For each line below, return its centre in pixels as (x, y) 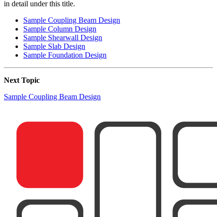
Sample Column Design (60, 29)
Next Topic (22, 80)
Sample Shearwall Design (63, 37)
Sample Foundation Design (65, 55)
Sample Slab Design (54, 46)
